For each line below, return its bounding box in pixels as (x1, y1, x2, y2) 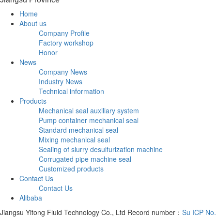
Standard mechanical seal (39, 125, 118, 135)
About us (19, 18, 46, 29)
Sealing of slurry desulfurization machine (39, 144, 163, 155)
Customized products (39, 164, 104, 174)
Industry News (39, 77, 82, 87)
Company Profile (39, 28, 90, 38)
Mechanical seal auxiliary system (39, 106, 139, 116)
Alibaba (19, 193, 42, 203)
